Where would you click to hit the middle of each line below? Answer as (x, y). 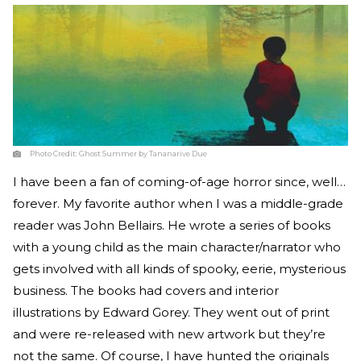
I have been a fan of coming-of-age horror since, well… (179, 181)
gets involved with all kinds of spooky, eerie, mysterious (179, 268)
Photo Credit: (54, 153)
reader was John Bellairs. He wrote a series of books (172, 225)
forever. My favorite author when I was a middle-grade (178, 203)
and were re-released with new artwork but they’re (169, 334)
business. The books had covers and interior (146, 290)
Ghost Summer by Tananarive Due (143, 153)
